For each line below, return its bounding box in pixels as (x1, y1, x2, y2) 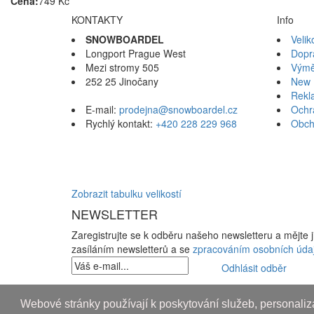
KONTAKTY (71, 12, 123, 27)
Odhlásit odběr (221, 260, 287, 275)
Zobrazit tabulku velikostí (71, 186, 182, 200)
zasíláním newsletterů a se (71, 241, 193, 256)
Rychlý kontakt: (86, 116, 156, 130)
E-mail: (86, 102, 119, 116)
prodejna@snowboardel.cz (119, 102, 238, 116)
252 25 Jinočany (86, 74, 158, 88)
